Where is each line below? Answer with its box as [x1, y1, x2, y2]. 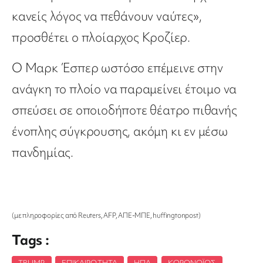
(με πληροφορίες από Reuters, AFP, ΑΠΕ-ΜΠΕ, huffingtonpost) [12, 211, 201, 221]
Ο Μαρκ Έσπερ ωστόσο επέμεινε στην [12, 59, 223, 77]
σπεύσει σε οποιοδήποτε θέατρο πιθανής [12, 102, 237, 119]
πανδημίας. [12, 144, 74, 161]
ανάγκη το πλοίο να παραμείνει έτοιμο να [12, 80, 237, 98]
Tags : [12, 231, 49, 249]
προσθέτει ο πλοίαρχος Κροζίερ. [12, 29, 190, 46]
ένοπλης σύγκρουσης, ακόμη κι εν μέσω [12, 123, 228, 140]
